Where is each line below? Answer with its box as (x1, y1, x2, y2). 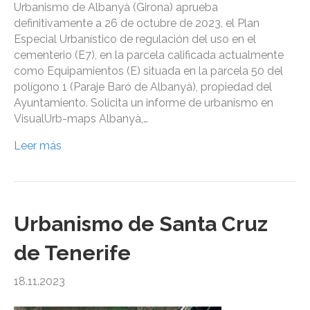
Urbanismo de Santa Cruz (14, 212, 268, 237)
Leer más (14, 139, 62, 153)
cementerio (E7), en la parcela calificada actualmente (14, 48, 284, 62)
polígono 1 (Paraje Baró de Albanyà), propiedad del (14, 80, 272, 94)
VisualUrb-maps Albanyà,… (14, 112, 148, 126)
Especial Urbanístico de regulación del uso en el (14, 33, 256, 46)
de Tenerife (14, 241, 131, 266)
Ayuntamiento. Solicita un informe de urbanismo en (14, 96, 273, 110)
